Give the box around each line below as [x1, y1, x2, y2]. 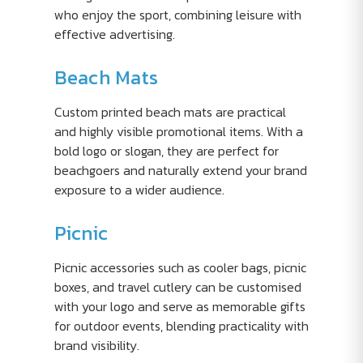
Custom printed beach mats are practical [53, 102, 286, 122]
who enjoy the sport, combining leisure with [53, 5, 301, 24]
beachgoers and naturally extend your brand [53, 160, 307, 180]
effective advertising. [53, 24, 175, 44]
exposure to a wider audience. [53, 180, 224, 199]
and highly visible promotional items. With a [53, 122, 303, 141]
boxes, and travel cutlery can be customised [53, 277, 301, 297]
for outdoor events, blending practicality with [53, 316, 309, 335]
